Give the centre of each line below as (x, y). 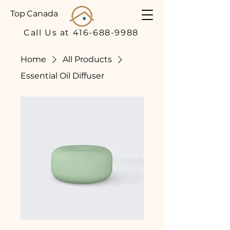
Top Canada (34, 14)
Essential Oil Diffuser (62, 76)
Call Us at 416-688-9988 (81, 32)
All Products (87, 59)
